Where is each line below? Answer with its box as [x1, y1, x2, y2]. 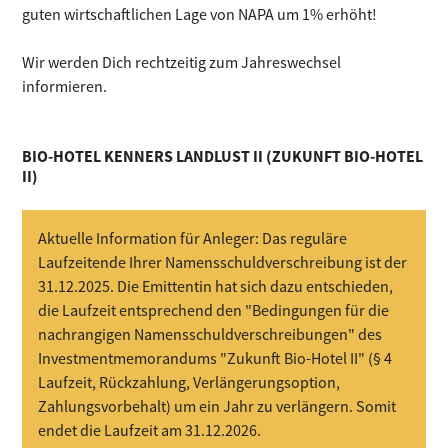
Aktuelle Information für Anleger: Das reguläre [38, 228, 348, 248]
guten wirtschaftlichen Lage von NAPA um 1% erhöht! [22, 4, 378, 24]
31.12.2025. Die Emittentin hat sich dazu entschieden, [38, 276, 394, 296]
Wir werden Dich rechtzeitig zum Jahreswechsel [22, 52, 342, 72]
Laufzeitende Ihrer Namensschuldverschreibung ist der [38, 252, 408, 272]
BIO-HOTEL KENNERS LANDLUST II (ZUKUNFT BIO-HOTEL [22, 146, 424, 166]
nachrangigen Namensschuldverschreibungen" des [38, 324, 383, 344]
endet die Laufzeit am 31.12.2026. [38, 420, 262, 440]
